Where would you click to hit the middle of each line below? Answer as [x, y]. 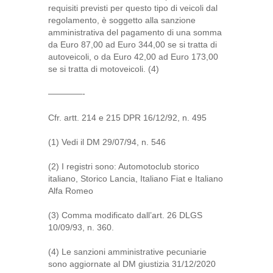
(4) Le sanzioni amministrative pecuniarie [127, 252]
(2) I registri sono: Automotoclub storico [124, 166]
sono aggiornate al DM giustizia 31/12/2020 [132, 264]
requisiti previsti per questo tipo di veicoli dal [133, 8]
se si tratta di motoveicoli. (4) [104, 69]
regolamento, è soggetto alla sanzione [122, 20]
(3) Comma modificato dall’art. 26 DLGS [125, 215]
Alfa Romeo [71, 191]
